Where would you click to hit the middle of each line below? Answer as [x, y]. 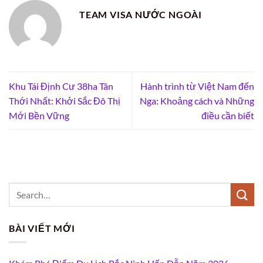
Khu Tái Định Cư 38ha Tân [61, 86]
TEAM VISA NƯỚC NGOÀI [141, 15]
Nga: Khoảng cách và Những [197, 101]
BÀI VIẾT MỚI [42, 228]
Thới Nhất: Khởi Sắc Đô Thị [65, 101]
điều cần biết [228, 116]
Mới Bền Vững [39, 116]
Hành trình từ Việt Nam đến [197, 86]
